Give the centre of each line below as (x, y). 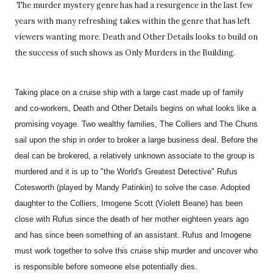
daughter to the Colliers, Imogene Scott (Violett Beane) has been (129, 203)
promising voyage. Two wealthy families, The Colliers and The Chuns (136, 124)
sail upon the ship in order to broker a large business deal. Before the (136, 140)
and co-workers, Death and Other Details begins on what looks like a (135, 108)
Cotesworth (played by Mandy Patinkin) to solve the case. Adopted (132, 187)
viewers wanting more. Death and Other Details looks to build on (136, 37)
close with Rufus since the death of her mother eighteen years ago (132, 219)
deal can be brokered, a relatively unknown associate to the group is (135, 155)
